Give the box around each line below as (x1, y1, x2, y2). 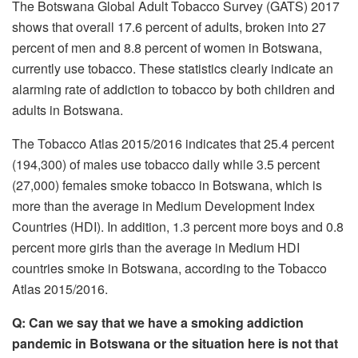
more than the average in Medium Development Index (12, 196, 315, 215)
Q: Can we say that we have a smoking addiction (12, 312, 304, 332)
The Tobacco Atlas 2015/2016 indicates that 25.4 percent (12, 133, 334, 153)
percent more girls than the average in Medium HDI (12, 237, 300, 257)
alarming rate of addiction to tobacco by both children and (12, 79, 335, 98)
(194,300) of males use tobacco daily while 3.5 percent (12, 154, 320, 173)
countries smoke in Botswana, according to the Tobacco (12, 258, 327, 277)
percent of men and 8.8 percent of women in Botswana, (12, 38, 322, 57)
